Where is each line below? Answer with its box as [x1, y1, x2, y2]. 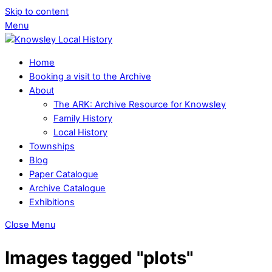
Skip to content [5, 6, 69, 17]
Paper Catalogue [29, 168, 98, 180]
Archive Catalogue [29, 182, 106, 194]
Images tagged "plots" [5, 246, 193, 268]
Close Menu [5, 219, 55, 231]
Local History [53, 126, 107, 138]
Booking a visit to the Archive [29, 70, 151, 82]
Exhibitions [29, 196, 75, 208]
